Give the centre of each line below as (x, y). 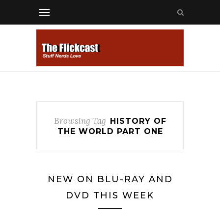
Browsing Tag (80, 121)
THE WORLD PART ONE (110, 131)
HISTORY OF (138, 121)
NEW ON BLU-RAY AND (110, 179)
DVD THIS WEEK (110, 195)
